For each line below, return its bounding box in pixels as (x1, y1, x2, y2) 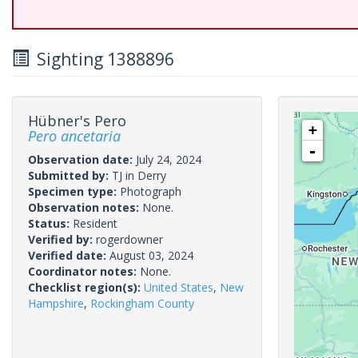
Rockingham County (90, 296, 194, 311)
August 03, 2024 (109, 248, 193, 263)
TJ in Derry (112, 168, 166, 183)
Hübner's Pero (28, 111, 126, 130)
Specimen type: (28, 184, 120, 199)
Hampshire (28, 296, 84, 311)
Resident (73, 216, 117, 231)
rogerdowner (96, 232, 163, 247)
